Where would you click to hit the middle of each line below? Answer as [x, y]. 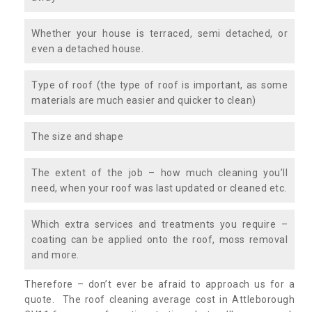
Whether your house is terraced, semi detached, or [159, 33]
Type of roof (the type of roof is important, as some [159, 85]
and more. [55, 255]
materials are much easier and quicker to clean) [144, 100]
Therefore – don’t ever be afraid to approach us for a [159, 284]
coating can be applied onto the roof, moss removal [159, 239]
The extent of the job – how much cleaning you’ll [159, 172]
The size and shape [77, 136]
